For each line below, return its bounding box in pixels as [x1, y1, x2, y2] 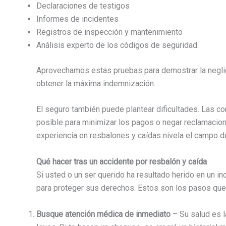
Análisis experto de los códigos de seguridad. [36, 40, 199, 50]
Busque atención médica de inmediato [36, 209, 173, 219]
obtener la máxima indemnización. [36, 78, 155, 88]
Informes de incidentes [36, 14, 119, 24]
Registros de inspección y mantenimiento [36, 27, 183, 37]
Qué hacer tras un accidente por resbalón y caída [36, 156, 207, 166]
